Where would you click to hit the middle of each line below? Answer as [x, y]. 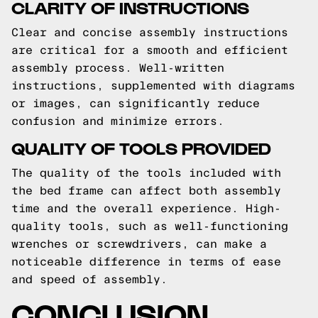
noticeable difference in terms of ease [146, 262]
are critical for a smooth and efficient [150, 50]
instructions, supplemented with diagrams [153, 86]
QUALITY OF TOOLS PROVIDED [141, 147]
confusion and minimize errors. [118, 121]
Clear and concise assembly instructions [150, 32]
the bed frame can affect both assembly [146, 191]
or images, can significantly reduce [136, 103]
